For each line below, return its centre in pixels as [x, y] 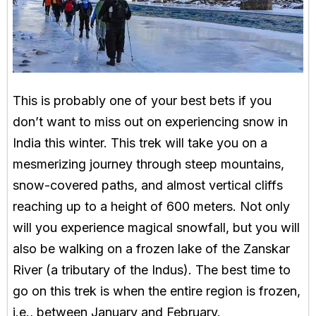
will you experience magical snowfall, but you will [156, 227]
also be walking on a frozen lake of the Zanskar [151, 248]
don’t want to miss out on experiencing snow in [150, 121]
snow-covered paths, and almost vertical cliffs [148, 185]
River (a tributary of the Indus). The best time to [152, 269]
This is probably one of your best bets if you [142, 100]
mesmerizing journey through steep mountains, [148, 164]
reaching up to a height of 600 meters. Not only [151, 206]
